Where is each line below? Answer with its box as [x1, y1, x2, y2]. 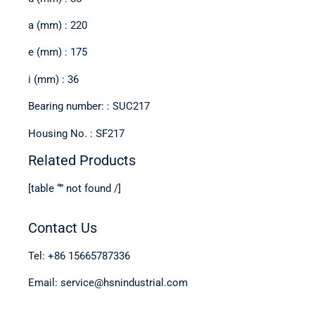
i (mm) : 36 [28, 72, 79, 86]
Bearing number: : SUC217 [28, 100, 150, 113]
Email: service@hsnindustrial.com [28, 276, 188, 290]
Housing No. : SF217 [28, 127, 124, 140]
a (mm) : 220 [28, 19, 87, 32]
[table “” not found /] [28, 181, 121, 195]
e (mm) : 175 [28, 46, 87, 59]
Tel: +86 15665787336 [28, 249, 130, 262]
